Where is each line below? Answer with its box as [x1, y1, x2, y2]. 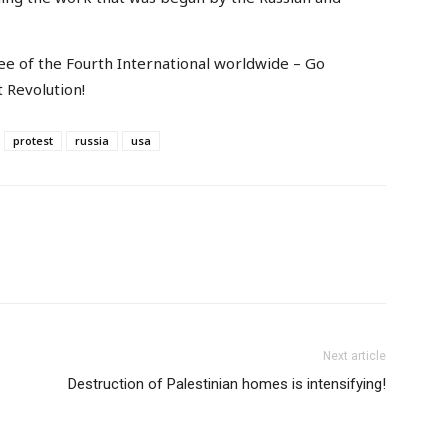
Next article [323, 349, 386, 364]
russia [75, 133, 109, 149]
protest [13, 133, 53, 149]
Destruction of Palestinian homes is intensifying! [68, 375, 386, 394]
